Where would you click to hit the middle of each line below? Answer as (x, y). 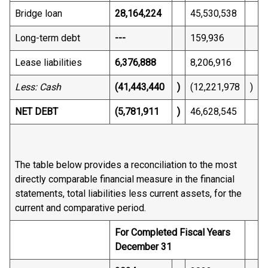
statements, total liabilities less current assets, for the (128, 194)
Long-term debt (48, 38)
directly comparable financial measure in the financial (125, 179)
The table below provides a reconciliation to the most (126, 165)
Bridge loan (39, 13)
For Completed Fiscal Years (173, 232)
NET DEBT (36, 112)
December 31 (143, 247)
